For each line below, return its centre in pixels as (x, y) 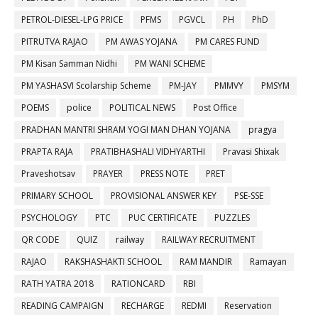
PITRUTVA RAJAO (55, 42)
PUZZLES (232, 218)
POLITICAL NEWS (142, 108)
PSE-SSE (249, 196)
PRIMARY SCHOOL (57, 196)
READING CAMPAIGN (62, 306)
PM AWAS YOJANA (142, 42)
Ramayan (268, 262)
